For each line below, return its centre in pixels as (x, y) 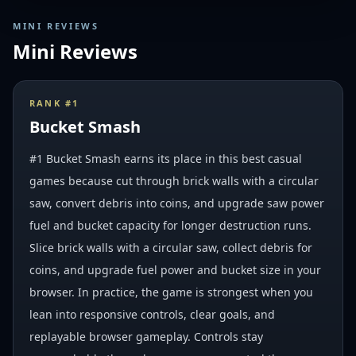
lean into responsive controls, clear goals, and (152, 314)
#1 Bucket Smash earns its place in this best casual (166, 159)
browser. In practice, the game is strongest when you (171, 292)
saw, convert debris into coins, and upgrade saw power (177, 203)
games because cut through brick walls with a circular (174, 181)
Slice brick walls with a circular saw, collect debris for (171, 248)
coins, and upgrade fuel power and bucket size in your (175, 270)
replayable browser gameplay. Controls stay (146, 337)
